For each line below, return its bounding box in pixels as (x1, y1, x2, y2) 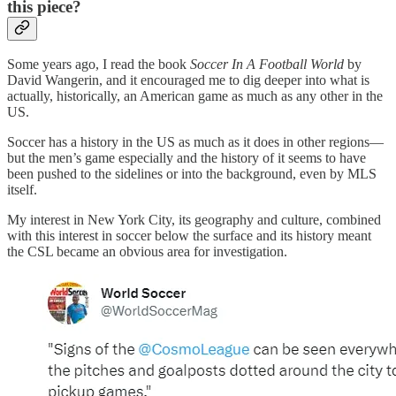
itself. (7, 182, 37, 198)
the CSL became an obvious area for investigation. (7, 244, 287, 260)
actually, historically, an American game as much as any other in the (7, 88, 383, 104)
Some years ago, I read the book (7, 57, 190, 72)
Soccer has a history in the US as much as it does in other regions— (7, 134, 384, 150)
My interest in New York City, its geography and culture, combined (7, 212, 381, 228)
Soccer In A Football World (190, 57, 344, 72)
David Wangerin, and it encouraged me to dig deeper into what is (7, 72, 369, 88)
